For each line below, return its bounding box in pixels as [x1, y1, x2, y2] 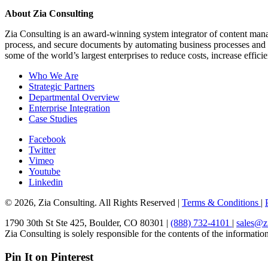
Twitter [29, 144, 56, 155]
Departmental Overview [29, 92, 120, 102]
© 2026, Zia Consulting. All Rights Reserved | [5, 197, 182, 208]
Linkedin [29, 176, 63, 187]
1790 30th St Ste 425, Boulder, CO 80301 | [5, 217, 170, 228]
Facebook [29, 133, 66, 144]
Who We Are [29, 70, 78, 81]
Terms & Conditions [182, 197, 261, 208]
